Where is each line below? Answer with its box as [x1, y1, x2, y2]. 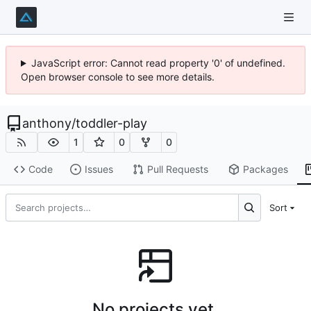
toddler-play [76, 116, 147, 131]
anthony [22, 116, 72, 131]
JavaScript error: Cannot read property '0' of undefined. [31, 57, 285, 69]
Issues [84, 163, 113, 176]
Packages [242, 163, 288, 176]
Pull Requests [146, 163, 208, 176]
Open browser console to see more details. [21, 71, 215, 83]
